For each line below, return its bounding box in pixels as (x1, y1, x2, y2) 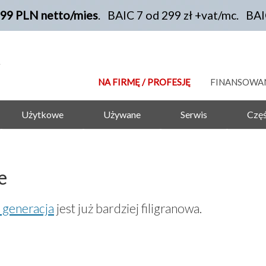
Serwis (180, 109, 207, 121)
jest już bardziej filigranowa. (54, 201, 202, 216)
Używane (103, 109, 141, 121)
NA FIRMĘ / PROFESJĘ (98, 77, 191, 87)
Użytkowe (21, 109, 64, 121)
